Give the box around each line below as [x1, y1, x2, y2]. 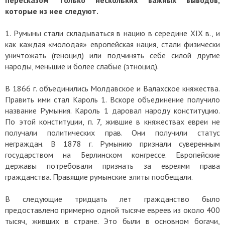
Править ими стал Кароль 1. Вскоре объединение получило [5, 94, 220, 105]
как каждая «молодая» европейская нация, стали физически [5, 39, 220, 50]
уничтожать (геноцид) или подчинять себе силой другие [5, 50, 220, 61]
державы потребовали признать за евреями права [5, 161, 220, 171]
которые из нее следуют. [5, 6, 102, 17]
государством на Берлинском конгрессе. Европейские [5, 150, 220, 160]
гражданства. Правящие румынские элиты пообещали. [5, 172, 194, 182]
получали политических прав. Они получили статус [5, 128, 220, 138]
